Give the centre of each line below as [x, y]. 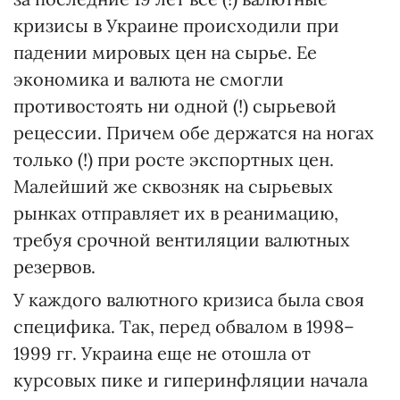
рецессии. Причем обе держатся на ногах [194, 133]
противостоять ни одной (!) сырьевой [175, 106]
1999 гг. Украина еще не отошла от [162, 354]
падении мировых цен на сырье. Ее [165, 53]
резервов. [54, 267]
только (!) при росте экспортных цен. [174, 160]
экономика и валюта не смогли [149, 79]
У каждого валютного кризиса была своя [189, 300]
